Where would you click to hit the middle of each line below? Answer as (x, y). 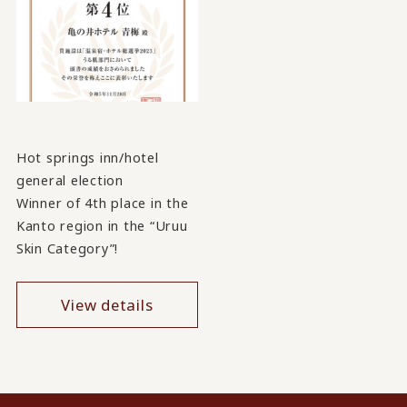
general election (69, 181)
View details (107, 305)
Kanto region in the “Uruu (102, 226)
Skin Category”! (67, 249)
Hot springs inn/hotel (87, 158)
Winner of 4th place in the (102, 203)
